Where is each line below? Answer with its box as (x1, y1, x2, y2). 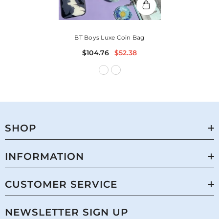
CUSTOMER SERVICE (5, 178, 117, 191)
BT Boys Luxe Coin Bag (74, 34, 145, 42)
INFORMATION (5, 151, 84, 163)
